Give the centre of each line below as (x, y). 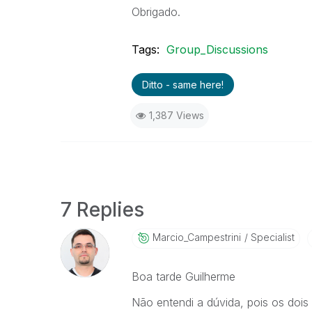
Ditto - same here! (182, 85)
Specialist (271, 237)
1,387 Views (176, 115)
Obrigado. (156, 12)
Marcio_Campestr (192, 237)
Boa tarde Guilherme (183, 276)
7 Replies (102, 210)
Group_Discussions (217, 49)
